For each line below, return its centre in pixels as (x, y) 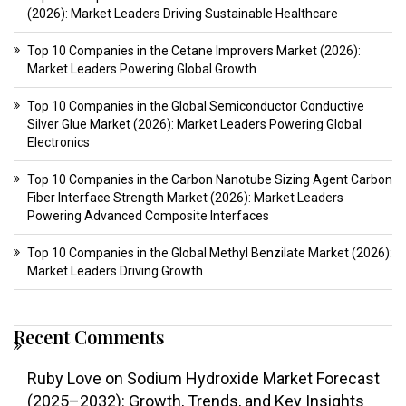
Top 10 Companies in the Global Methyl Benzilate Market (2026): (210, 253)
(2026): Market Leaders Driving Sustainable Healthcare (183, 14)
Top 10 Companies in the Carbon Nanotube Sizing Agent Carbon (210, 180)
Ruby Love (64, 379)
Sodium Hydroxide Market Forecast (253, 379)
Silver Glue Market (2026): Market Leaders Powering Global (194, 125)
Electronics (58, 143)
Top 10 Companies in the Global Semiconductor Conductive (196, 106)
